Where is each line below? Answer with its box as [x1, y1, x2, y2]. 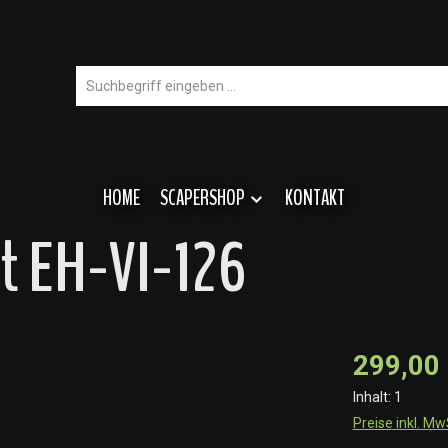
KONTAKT [284, 183, 345, 212]
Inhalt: [352, 388, 394, 405]
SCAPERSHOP [160, 183, 246, 212]
